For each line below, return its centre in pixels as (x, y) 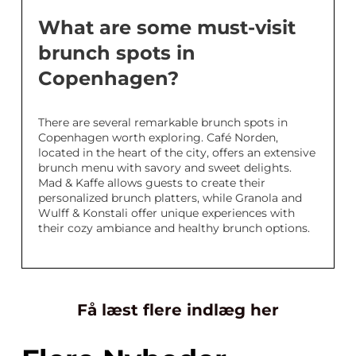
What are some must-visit (167, 27)
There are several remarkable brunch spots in (163, 122)
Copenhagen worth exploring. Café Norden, (158, 137)
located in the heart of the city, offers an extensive (177, 153)
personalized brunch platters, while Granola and (170, 198)
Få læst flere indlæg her (178, 310)
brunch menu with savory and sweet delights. (165, 168)
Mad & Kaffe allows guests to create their (152, 183)
